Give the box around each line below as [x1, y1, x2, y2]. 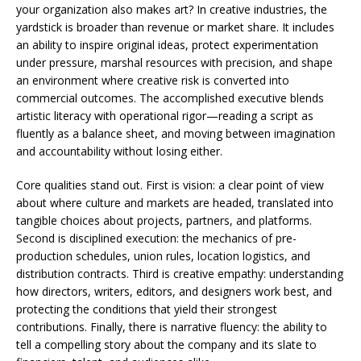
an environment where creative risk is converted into [16, 73, 289, 88]
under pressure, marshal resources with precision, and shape [16, 55, 333, 70]
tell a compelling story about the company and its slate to [16, 337, 317, 352]
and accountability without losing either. [16, 143, 222, 159]
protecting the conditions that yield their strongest [16, 301, 277, 317]
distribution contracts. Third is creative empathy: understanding [16, 266, 343, 281]
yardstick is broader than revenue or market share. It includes [16, 19, 334, 35]
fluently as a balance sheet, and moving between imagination [16, 126, 335, 141]
